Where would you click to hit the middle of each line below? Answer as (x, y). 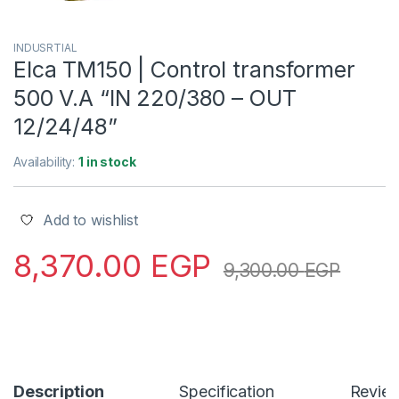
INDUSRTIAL (45, 48)
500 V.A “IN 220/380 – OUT (155, 98)
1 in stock (107, 162)
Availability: (46, 162)
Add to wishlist (90, 220)
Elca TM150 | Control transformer (184, 70)
